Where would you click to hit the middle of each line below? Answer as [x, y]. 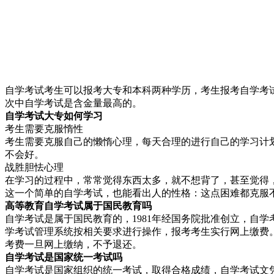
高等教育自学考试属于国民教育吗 [78, 206]
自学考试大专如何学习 [54, 116]
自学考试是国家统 [44, 257]
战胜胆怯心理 [34, 168]
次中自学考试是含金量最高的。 [73, 103]
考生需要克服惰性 [44, 129]
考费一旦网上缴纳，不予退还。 [73, 245]
